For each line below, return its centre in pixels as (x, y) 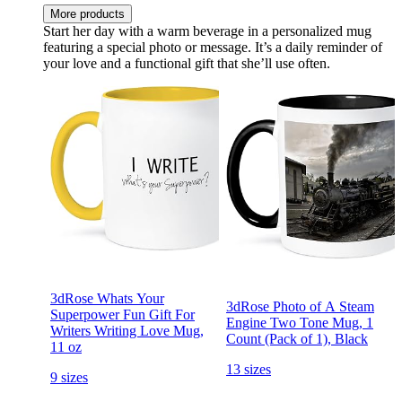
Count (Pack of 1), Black (297, 338)
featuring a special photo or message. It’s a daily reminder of (213, 47)
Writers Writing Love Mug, (127, 330)
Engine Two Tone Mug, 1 (300, 322)
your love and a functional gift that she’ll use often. (187, 63)
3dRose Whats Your (107, 298)
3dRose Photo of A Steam (300, 306)
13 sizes (249, 369)
